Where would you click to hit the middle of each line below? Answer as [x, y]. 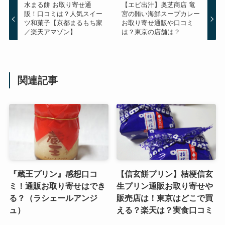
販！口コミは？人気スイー [64, 14]
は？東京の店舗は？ [151, 32]
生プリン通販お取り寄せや [165, 186]
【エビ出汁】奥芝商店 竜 [158, 5]
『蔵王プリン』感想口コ [53, 174]
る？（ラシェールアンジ [53, 198]
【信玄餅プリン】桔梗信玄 [165, 174]
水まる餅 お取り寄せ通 [58, 5]
